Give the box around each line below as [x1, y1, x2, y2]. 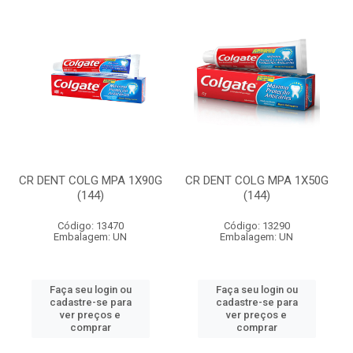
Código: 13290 [223, 220, 290, 232]
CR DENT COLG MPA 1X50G [184, 173, 329, 188]
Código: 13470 [57, 220, 124, 232]
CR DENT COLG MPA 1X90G [18, 173, 162, 188]
